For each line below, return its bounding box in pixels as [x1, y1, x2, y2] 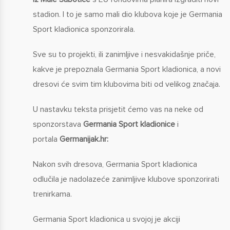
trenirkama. [32, 188, 72, 199]
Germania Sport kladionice [83, 119, 175, 129]
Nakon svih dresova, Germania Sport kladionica [32, 159, 197, 169]
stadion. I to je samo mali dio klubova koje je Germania [32, 9, 222, 20]
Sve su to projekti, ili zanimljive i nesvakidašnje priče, [32, 49, 216, 60]
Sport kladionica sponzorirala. [32, 24, 135, 34]
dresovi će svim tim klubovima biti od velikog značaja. [32, 79, 220, 89]
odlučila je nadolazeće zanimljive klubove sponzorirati [32, 174, 219, 184]
